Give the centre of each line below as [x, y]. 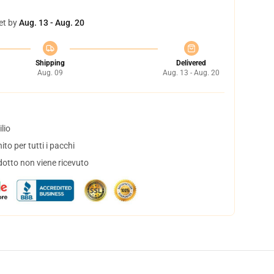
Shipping [50, 63]
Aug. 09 [50, 73]
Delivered [191, 63]
